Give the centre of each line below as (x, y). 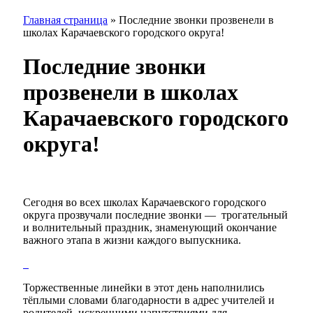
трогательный (255, 214)
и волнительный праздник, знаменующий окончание (150, 227)
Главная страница (65, 20)
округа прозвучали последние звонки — (121, 214)
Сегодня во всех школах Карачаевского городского (145, 202)
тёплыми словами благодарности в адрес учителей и (149, 300)
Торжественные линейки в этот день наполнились (144, 287)
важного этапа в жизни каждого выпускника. (132, 240)
